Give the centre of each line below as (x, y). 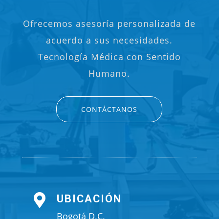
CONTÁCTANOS (109, 109)
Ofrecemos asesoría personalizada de (109, 24)
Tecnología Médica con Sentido (109, 57)
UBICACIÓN (89, 199)
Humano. (109, 74)
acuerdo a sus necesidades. (109, 40)
